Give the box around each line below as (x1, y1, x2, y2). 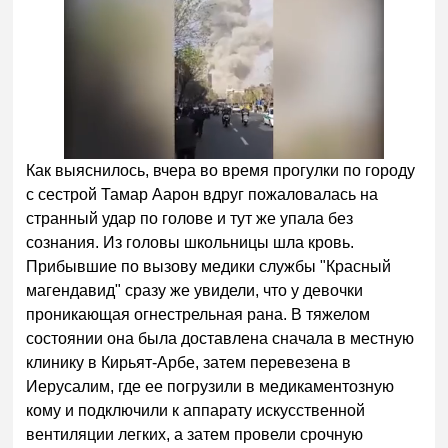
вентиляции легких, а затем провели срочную (26, 426, 364, 444)
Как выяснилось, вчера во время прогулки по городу (26, 162, 416, 180)
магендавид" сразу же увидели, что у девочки (26, 282, 364, 300)
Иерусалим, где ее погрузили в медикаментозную (26, 378, 395, 396)
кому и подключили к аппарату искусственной (26, 402, 366, 420)
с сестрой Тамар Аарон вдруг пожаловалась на (26, 186, 379, 204)
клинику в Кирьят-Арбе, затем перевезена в (26, 354, 352, 372)
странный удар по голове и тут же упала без (26, 210, 354, 228)
